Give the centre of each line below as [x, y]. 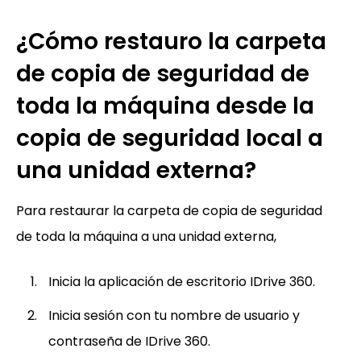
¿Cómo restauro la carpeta [171, 42]
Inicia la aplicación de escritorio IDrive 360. [182, 282]
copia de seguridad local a [170, 139]
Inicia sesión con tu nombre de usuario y [174, 316]
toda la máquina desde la [165, 106]
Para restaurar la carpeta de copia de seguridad [169, 211]
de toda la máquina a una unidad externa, [146, 237]
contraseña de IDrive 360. [129, 342]
